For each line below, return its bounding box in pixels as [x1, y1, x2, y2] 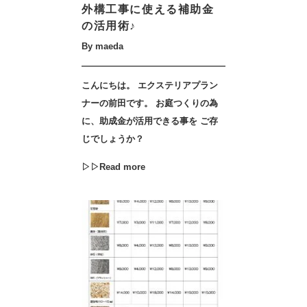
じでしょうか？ [82, 134, 144, 144]
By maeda [82, 41, 123, 51]
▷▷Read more [82, 162, 145, 172]
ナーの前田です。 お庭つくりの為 [82, 98, 218, 108]
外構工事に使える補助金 [82, 3, 214, 15]
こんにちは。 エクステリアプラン [82, 80, 218, 90]
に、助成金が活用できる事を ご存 [82, 116, 218, 126]
